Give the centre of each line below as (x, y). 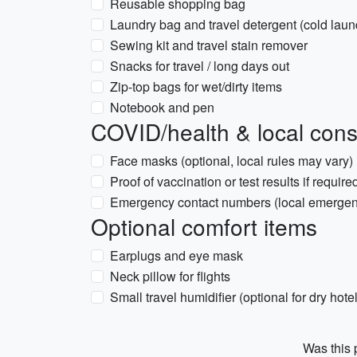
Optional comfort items (204, 226)
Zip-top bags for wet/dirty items (196, 86)
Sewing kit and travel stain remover (209, 45)
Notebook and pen (162, 107)
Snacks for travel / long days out (200, 66)
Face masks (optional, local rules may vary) (231, 161)
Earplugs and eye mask (177, 255)
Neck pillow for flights (170, 276)
